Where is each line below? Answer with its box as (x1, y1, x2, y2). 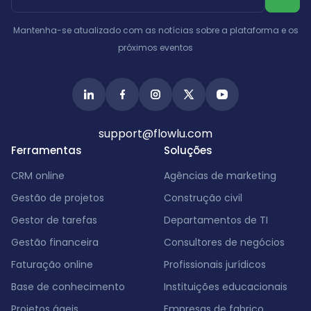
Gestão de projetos (11, 191, 104, 205)
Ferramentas (11, 143, 82, 158)
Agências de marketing (164, 169, 276, 183)
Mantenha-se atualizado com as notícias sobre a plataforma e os (12, 24, 299, 36)
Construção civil (164, 191, 242, 205)
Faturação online (11, 258, 93, 271)
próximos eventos (118, 42, 193, 53)
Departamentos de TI (164, 213, 268, 227)
